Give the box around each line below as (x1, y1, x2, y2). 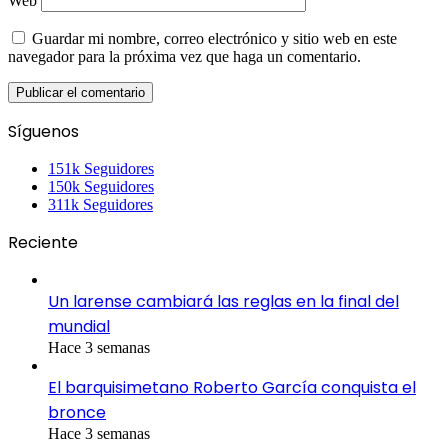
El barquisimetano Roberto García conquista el (48, 376, 416, 400)
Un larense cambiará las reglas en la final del (48, 290, 399, 314)
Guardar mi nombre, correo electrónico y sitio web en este (32, 30, 397, 48)
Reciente (8, 231, 78, 255)
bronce (48, 401, 106, 425)
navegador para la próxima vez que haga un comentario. (8, 48, 361, 66)
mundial (48, 315, 110, 339)
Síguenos (8, 120, 79, 144)
